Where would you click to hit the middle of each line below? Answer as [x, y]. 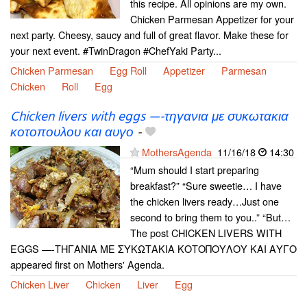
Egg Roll [128, 71]
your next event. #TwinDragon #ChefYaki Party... [116, 51]
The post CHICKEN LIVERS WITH [206, 232]
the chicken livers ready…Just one [205, 201]
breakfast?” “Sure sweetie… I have [206, 185]
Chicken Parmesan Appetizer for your [212, 19]
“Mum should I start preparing [195, 169]
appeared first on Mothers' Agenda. [87, 264]
